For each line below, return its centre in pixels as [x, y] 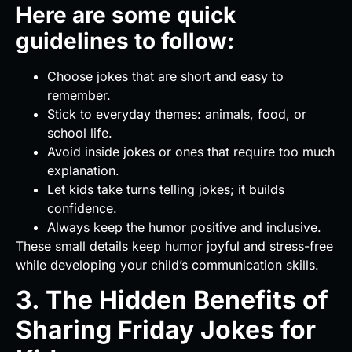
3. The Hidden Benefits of [172, 300]
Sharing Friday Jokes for [166, 330]
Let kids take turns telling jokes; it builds [166, 189]
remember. [79, 95]
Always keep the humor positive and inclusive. [184, 227]
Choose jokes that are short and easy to [165, 76]
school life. [80, 132]
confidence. [82, 208]
